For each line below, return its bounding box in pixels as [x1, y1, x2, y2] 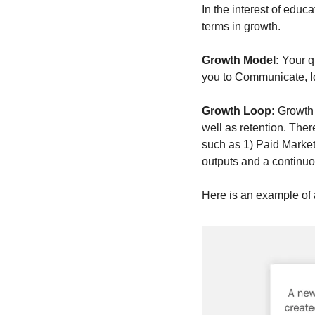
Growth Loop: [202, 105, 278, 117]
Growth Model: [202, 54, 282, 67]
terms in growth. [202, 20, 286, 33]
